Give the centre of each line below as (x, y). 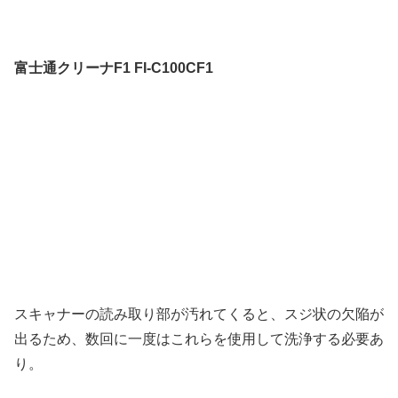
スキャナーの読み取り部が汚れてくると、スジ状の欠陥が (199, 314)
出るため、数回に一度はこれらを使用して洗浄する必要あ (199, 339)
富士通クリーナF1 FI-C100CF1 (114, 68)
